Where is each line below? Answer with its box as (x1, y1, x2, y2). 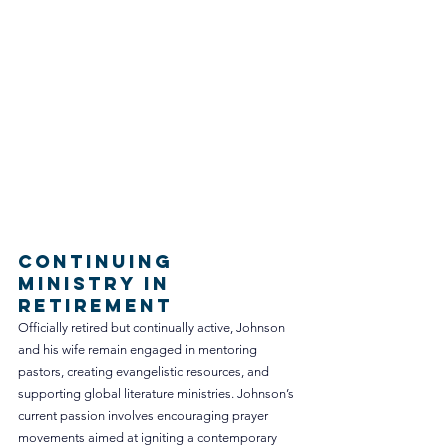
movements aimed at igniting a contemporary (18, 429, 280, 445)
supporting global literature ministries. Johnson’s (18, 385, 297, 401)
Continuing (18, 249, 181, 273)
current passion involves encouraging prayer (18, 407, 271, 423)
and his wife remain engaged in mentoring (18, 341, 260, 357)
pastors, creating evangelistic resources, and (18, 363, 272, 379)
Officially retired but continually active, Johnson (18, 319, 288, 335)
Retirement (18, 293, 173, 317)
